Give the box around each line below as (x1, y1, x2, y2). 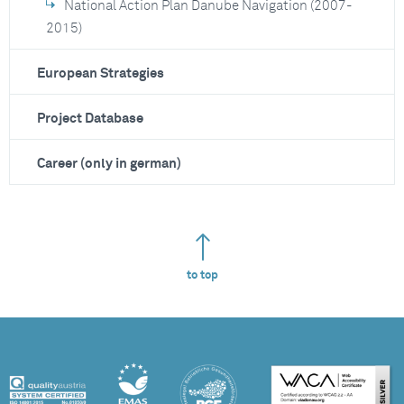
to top (186, 270, 218, 281)
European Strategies (37, 67, 164, 80)
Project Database (37, 112, 143, 125)
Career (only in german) (37, 157, 181, 170)
